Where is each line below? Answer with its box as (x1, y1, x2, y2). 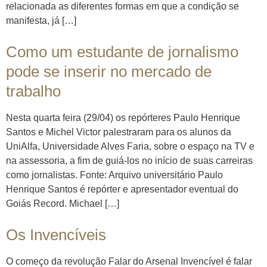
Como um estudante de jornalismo (6, 42, 238, 61)
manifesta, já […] (6, 15, 76, 26)
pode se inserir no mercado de (6, 62, 212, 80)
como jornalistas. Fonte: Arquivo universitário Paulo (6, 169, 223, 180)
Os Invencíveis (6, 225, 106, 244)
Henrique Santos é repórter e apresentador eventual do (6, 184, 238, 194)
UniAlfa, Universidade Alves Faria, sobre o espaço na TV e (6, 141, 254, 151)
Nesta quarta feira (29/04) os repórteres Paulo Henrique (6, 112, 240, 123)
